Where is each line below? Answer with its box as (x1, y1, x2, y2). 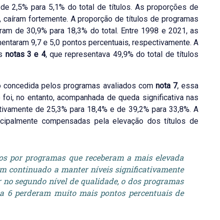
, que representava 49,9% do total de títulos (45, 50, 199, 59)
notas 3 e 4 (5, 50, 46, 59)
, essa (177, 81, 199, 90)
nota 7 (155, 81, 177, 90)
